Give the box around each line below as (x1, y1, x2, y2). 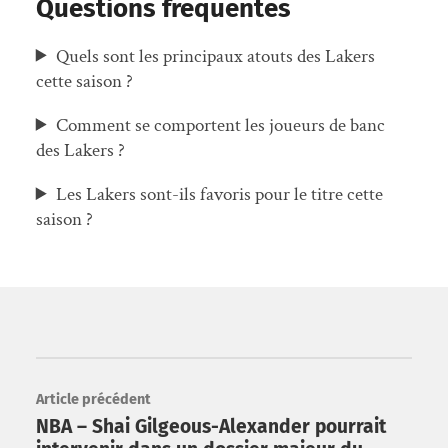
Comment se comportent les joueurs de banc (56, 112, 386, 138)
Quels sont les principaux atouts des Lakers (56, 43, 376, 69)
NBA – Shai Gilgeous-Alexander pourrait (35, 415, 386, 439)
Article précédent (35, 391, 151, 409)
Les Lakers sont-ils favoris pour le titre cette (56, 182, 384, 208)
